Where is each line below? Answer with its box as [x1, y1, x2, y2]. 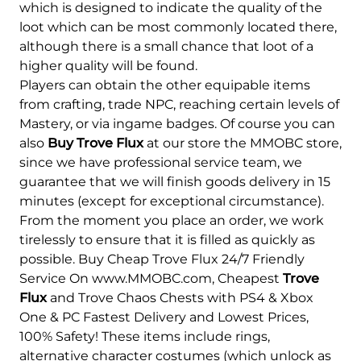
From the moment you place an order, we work [19, 212, 324, 228]
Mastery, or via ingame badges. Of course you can [19, 115, 335, 131]
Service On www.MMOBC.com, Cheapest [19, 270, 283, 286]
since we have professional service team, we [19, 154, 302, 170]
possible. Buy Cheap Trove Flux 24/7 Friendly [19, 251, 305, 267]
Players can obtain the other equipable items [19, 77, 310, 93]
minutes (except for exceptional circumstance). [19, 193, 324, 209]
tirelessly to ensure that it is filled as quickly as [19, 231, 315, 247]
